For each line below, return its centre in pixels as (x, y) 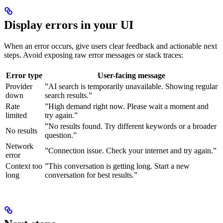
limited (16, 115)
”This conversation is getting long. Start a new (117, 166)
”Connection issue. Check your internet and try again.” (131, 150)
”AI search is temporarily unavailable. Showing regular (131, 86)
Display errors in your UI (69, 25)
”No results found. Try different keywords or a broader (131, 126)
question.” (61, 135)
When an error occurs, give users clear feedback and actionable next (111, 46)
